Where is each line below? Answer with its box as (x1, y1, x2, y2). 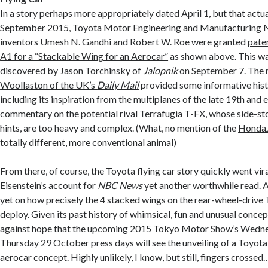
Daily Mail (97, 79, 139, 91)
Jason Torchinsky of (60, 65, 144, 77)
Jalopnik (143, 65, 178, 77)
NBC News (98, 179, 143, 191)
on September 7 (178, 65, 245, 77)
